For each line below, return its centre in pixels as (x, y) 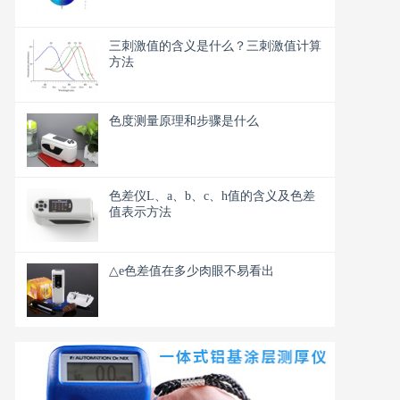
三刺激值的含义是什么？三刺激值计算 (215, 46)
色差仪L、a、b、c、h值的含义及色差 (212, 196)
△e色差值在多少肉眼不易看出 (192, 271)
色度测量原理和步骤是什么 (184, 121)
